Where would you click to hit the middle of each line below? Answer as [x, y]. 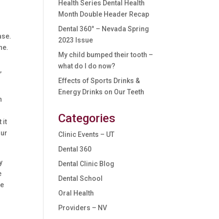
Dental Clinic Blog [87, 164]
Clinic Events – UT [87, 134]
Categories [87, 118]
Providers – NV [83, 208]
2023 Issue [76, 40]
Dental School [81, 178]
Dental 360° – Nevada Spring [104, 29]
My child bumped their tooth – [106, 55]
